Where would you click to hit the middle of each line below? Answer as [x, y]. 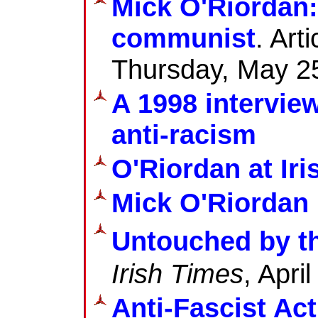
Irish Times [177, 273]
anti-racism [184, 134]
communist [183, 38]
